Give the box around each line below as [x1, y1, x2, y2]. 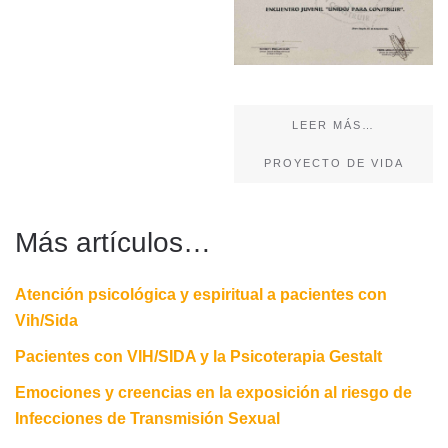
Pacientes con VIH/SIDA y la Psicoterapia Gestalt [15, 347, 382, 365]
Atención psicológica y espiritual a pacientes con [15, 285, 387, 303]
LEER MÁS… [292, 118, 375, 131]
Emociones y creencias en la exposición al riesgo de [15, 383, 412, 401]
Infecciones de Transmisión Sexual [15, 409, 280, 427]
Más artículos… [15, 226, 211, 258]
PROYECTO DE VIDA [263, 156, 404, 169]
